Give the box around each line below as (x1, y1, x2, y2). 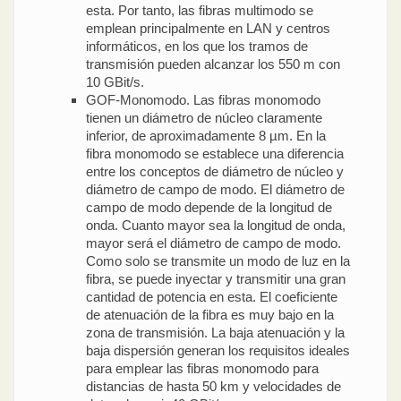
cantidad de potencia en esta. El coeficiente (86, 288, 337, 304)
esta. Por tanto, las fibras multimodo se (86, 2, 313, 18)
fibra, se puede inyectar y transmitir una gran (86, 270, 346, 286)
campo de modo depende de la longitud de (86, 199, 332, 215)
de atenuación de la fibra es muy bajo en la (86, 306, 334, 322)
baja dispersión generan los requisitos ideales (86, 342, 350, 358)
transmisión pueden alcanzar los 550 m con (86, 55, 340, 72)
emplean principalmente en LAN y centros (86, 20, 330, 36)
